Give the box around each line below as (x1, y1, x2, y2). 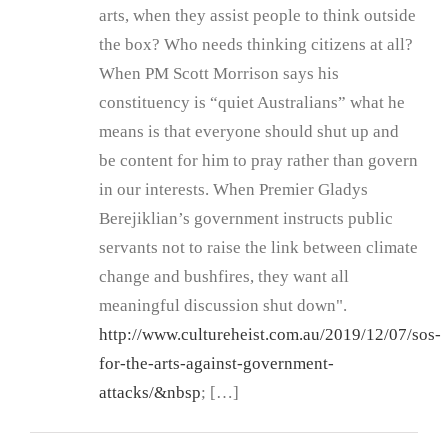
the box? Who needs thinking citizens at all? (99, 35, 413, 55)
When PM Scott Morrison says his (99, 64, 339, 84)
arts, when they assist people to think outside (99, 6, 416, 26)
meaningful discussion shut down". (99, 296, 347, 316)
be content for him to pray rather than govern (99, 151, 418, 171)
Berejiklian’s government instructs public (99, 209, 393, 229)
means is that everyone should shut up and (99, 122, 399, 142)
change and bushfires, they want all (99, 267, 349, 287)
